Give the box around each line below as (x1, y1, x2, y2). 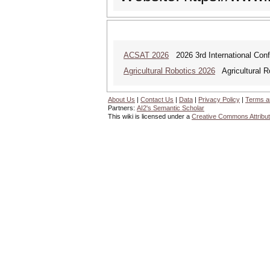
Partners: (108, 104, 137, 111)
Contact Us (140, 96, 174, 103)
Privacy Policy (198, 96, 240, 103)
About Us (108, 96, 135, 103)
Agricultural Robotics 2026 (124, 66, 215, 75)
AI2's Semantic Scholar (137, 104, 204, 111)
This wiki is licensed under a (108, 113, 192, 120)
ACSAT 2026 (124, 51, 169, 60)
